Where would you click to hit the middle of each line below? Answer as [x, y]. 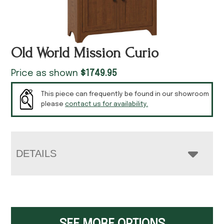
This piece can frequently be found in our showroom [125, 94]
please [53, 104]
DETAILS [36, 153]
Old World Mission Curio [85, 52]
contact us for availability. [107, 104]
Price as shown [46, 73]
